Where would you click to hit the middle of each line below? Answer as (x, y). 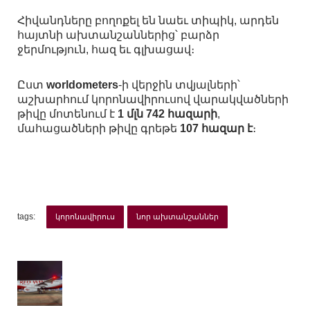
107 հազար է (216, 129)
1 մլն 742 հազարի (166, 114)
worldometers (82, 85)
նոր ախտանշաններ (178, 217)
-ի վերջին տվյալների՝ (179, 85)
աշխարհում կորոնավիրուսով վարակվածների (153, 100)
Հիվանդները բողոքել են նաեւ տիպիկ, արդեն (148, 21)
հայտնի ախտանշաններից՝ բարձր (118, 35)
